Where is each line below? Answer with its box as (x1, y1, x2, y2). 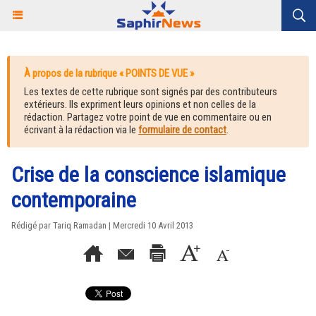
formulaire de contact (138, 123, 226, 136)
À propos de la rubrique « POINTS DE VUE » (24, 67, 194, 80)
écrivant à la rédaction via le (24, 123, 138, 136)
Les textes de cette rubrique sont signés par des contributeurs (24, 85, 277, 98)
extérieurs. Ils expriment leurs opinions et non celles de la (24, 98, 256, 111)
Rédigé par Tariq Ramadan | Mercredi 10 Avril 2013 (11, 220, 193, 231)
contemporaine (11, 188, 136, 212)
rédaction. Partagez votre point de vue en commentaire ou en (24, 111, 272, 123)
